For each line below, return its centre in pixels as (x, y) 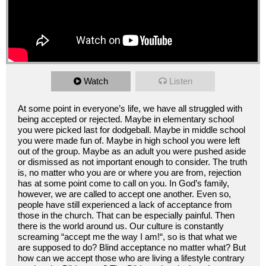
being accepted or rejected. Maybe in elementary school (126, 119)
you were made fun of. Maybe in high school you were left (129, 140)
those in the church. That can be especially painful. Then (126, 215)
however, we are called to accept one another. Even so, (124, 194)
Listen (180, 81)
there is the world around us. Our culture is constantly (121, 226)
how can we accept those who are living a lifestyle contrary (131, 258)
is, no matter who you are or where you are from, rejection (129, 172)
